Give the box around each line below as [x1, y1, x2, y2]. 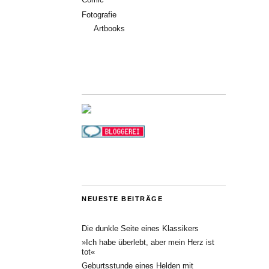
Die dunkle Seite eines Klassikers [82, 223, 199, 233]
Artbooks [94, 23, 125, 33]
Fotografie [82, 10, 116, 19]
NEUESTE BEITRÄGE [82, 195, 163, 202]
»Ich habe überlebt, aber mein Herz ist [82, 237, 214, 247]
